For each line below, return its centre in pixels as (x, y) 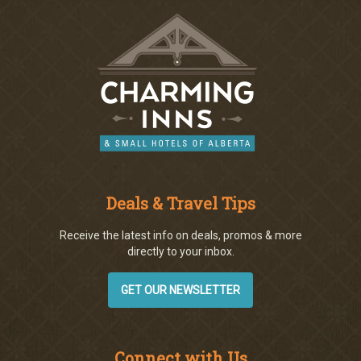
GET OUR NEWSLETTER (180, 290)
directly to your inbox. (180, 251)
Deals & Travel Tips (180, 203)
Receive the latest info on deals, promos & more (180, 235)
